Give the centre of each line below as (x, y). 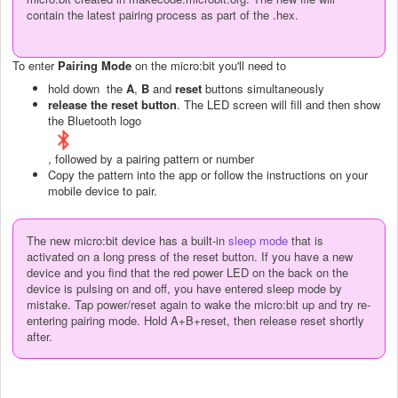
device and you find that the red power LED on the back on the (187, 273)
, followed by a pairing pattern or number (151, 159)
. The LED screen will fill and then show (279, 104)
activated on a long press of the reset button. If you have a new (190, 257)
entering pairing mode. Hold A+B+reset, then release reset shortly (195, 321)
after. (40, 337)
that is (306, 241)
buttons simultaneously (263, 88)
